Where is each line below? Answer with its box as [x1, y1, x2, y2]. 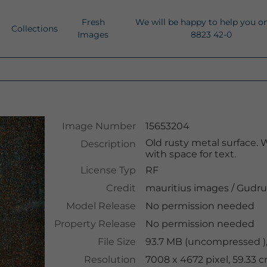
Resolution [83, 254, 136, 265]
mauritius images [145, 182, 229, 194]
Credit [105, 182, 136, 194]
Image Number [61, 120, 136, 132]
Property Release [54, 218, 136, 229]
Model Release [66, 200, 136, 212]
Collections [11, 23, 58, 34]
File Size [97, 236, 136, 247]
